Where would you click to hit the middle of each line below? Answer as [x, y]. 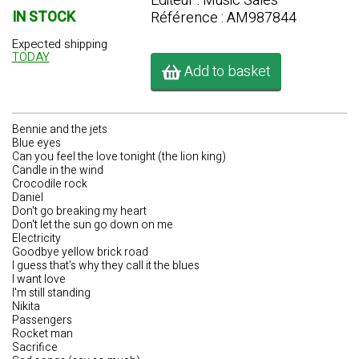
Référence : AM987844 [223, 18]
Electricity [36, 238]
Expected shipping [59, 44]
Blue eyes [36, 143]
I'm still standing [51, 293]
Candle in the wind [58, 170]
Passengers [42, 320]
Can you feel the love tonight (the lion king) [119, 157]
